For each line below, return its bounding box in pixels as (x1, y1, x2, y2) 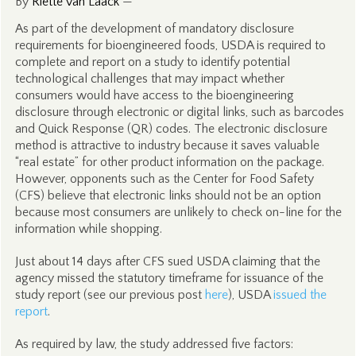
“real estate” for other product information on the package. (14, 155, 324, 169)
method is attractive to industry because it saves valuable (14, 138, 319, 153)
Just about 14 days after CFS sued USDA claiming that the (14, 254, 320, 269)
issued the (273, 288, 327, 302)
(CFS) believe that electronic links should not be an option (14, 188, 321, 203)
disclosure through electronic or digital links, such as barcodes (14, 105, 344, 119)
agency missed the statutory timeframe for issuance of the (14, 271, 323, 285)
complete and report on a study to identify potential (14, 55, 290, 69)
